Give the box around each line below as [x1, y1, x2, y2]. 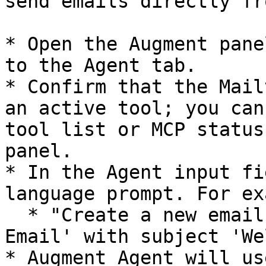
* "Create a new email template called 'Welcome [5, 204, 27, 226]
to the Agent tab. [5, 55, 197, 76]
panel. [5, 140, 72, 161]
